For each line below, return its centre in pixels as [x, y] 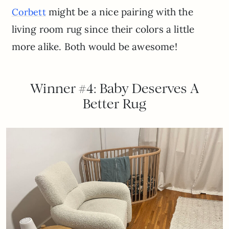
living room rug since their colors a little [103, 29]
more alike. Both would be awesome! [94, 46]
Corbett [29, 12]
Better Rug [114, 104]
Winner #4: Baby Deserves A [114, 88]
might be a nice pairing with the [119, 12]
